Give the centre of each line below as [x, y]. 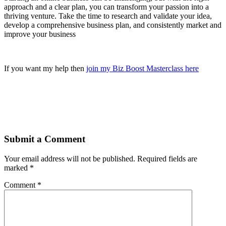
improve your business [40, 34]
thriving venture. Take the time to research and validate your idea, [108, 16]
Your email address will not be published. [70, 158]
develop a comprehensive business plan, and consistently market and [113, 25]
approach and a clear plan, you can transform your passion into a [106, 7]
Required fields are [167, 158]
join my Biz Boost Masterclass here [143, 69]
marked [17, 167]
